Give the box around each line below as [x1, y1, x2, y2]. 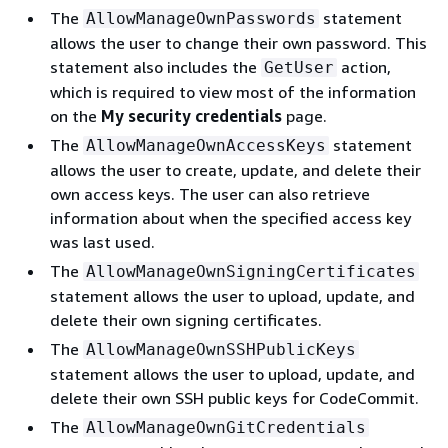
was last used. [50, 232, 155, 252]
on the [50, 106, 101, 126]
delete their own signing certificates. [50, 310, 322, 330]
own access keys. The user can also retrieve [50, 184, 370, 204]
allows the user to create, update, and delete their [50, 160, 421, 180]
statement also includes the [50, 57, 261, 77]
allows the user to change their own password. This [50, 33, 427, 53]
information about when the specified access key [50, 208, 411, 228]
